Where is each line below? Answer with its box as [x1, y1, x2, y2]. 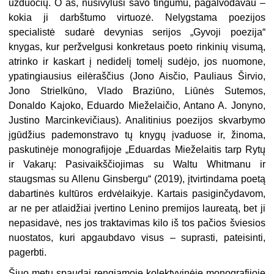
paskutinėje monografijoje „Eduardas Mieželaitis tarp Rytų [9, 144, 265, 155]
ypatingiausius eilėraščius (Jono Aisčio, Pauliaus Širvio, [9, 70, 265, 81]
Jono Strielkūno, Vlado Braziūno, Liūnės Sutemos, [9, 85, 265, 96]
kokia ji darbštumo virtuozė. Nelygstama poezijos [9, 12, 265, 23]
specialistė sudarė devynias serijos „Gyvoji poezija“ [9, 26, 265, 37]
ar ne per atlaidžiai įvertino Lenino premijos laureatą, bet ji [9, 202, 265, 213]
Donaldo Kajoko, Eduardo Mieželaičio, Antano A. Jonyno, [9, 100, 265, 111]
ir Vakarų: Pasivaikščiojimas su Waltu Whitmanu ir [9, 158, 265, 169]
